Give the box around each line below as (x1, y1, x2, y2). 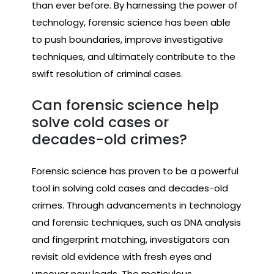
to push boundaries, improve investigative (32, 32, 223, 46)
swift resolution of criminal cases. (32, 67, 183, 80)
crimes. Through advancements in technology (32, 198, 241, 212)
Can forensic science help (32, 95, 219, 116)
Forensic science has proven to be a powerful (32, 164, 239, 177)
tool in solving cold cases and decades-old (32, 181, 228, 194)
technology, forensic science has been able (32, 15, 231, 29)
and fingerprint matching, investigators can (32, 232, 229, 246)
